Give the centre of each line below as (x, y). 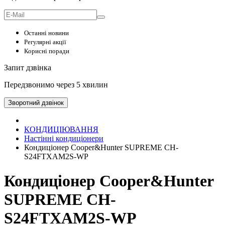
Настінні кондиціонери (64, 138)
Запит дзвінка (28, 68)
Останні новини (46, 33)
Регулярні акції (45, 42)
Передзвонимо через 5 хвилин (56, 85)
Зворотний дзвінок (36, 103)
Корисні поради (47, 51)
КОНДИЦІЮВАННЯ (61, 129)
